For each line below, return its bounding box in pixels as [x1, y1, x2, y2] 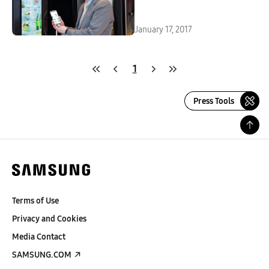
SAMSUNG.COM [12, 250, 71, 260]
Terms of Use [12, 196, 59, 206]
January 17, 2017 [134, 25, 192, 35]
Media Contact [12, 232, 65, 242]
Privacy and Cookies [12, 214, 86, 224]
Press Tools [193, 95, 234, 106]
